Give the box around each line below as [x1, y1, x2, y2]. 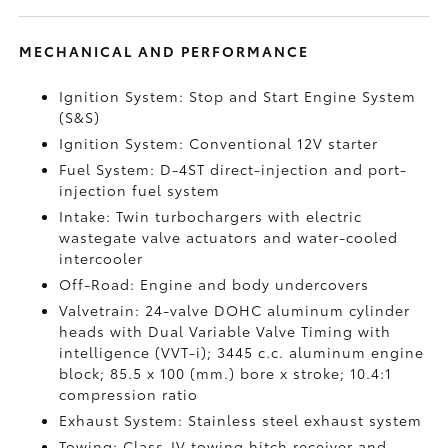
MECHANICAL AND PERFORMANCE [19, 41, 310, 61]
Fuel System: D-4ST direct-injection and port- [59, 159, 408, 179]
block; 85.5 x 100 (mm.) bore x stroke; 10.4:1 [59, 363, 393, 383]
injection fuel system [59, 180, 221, 200]
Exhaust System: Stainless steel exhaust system [59, 410, 423, 430]
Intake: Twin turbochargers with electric [59, 206, 363, 226]
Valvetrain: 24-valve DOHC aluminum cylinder [59, 300, 411, 320]
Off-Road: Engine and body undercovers [59, 274, 370, 294]
